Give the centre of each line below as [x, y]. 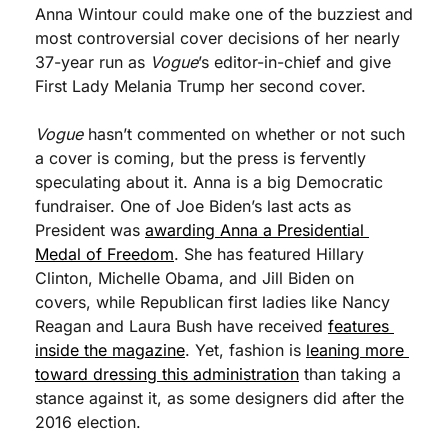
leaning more [355, 350]
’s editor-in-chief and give [294, 62]
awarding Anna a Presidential [254, 230]
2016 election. [88, 422]
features [358, 326]
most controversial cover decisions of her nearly [217, 38]
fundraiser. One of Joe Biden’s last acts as [193, 206]
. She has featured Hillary [269, 254]
